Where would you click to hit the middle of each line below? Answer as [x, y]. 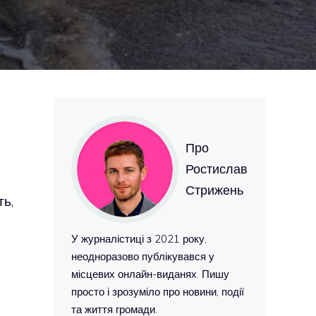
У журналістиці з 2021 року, [139, 239]
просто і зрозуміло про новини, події [158, 292]
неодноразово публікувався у [143, 256]
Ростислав [217, 169]
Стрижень [214, 190]
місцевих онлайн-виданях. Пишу [150, 274]
